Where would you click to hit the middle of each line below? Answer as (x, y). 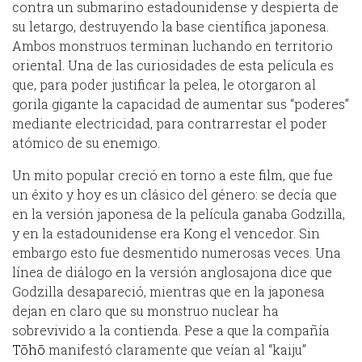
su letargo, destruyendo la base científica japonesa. (170, 26)
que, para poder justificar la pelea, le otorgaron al (164, 84)
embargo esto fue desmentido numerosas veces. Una (177, 252)
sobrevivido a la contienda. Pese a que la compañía (171, 330)
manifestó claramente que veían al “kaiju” (176, 349)
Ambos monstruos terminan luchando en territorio (173, 45)
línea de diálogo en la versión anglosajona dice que (172, 271)
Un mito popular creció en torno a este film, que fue (173, 175)
